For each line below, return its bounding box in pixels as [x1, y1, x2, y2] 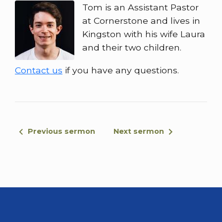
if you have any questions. [62, 64, 179, 75]
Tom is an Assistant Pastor [82, 2, 199, 13]
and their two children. [82, 42, 181, 53]
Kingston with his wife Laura [82, 29, 205, 40]
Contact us [15, 64, 62, 75]
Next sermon [113, 127, 164, 136]
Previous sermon [27, 127, 95, 136]
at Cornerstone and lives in [82, 15, 200, 26]
